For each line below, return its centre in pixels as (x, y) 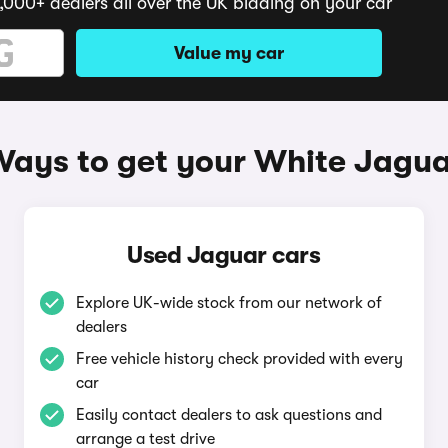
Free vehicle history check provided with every (239, 359)
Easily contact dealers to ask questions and (228, 415)
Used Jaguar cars (224, 255)
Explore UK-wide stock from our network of (228, 303)
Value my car (229, 53)
